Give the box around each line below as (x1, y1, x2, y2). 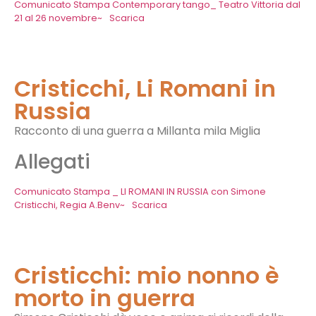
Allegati (14, 147, 90, 176)
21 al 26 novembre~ (14, 12, 102, 25)
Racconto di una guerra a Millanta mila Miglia (14, 123, 260, 140)
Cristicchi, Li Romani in (14, 73, 276, 105)
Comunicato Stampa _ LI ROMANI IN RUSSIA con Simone (14, 185, 266, 197)
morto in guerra (14, 281, 195, 314)
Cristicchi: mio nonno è (14, 259, 279, 291)
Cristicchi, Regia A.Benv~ (14, 198, 125, 211)
